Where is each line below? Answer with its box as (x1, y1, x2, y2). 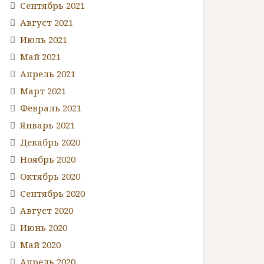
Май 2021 (20, 50, 61, 62)
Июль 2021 (20, 33, 67, 45)
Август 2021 (20, 16, 73, 28)
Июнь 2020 (20, 221, 67, 233)
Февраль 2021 (20, 101, 81, 114)
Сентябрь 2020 (20, 187, 85, 199)
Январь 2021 (20, 118, 75, 131)
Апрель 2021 (20, 67, 75, 80)
